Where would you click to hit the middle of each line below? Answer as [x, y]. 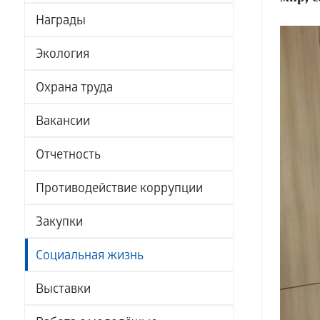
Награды [60, 22]
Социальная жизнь [89, 257]
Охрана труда [74, 89]
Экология [62, 55]
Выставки [63, 290]
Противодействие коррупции [119, 190]
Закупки [59, 223]
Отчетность [68, 156]
